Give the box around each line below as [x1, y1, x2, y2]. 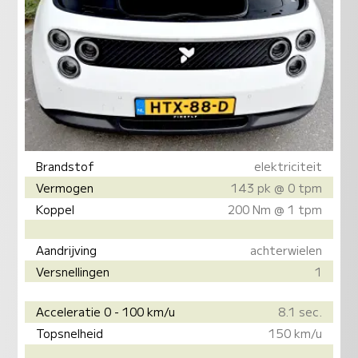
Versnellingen [36, 262, 110, 280]
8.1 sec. [277, 303, 322, 320]
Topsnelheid [36, 324, 104, 342]
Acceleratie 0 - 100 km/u [36, 303, 176, 320]
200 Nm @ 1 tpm [227, 200, 322, 217]
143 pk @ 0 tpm [230, 178, 322, 196]
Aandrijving [36, 241, 97, 258]
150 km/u [268, 324, 322, 342]
